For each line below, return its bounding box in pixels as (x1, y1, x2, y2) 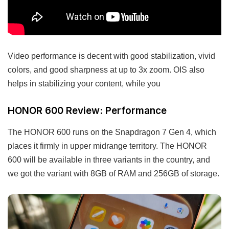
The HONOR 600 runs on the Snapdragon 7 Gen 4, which (8, 127, 216, 137)
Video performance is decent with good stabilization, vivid (8, 51, 215, 60)
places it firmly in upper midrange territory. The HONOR (8, 141, 207, 151)
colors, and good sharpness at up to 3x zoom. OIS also (8, 64, 204, 74)
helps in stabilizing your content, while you (8, 78, 161, 88)
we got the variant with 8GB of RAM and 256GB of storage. (8, 169, 219, 178)
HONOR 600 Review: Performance (8, 104, 167, 117)
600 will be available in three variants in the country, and (8, 155, 210, 165)
